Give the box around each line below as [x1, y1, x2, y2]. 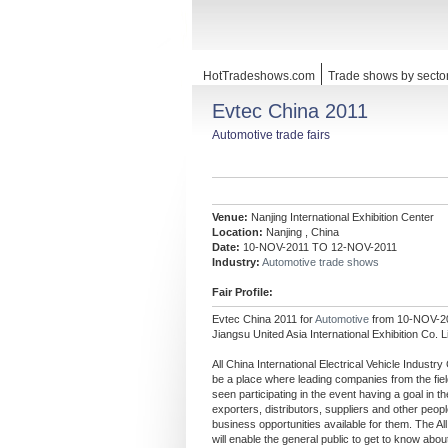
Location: [212, 226, 263, 238]
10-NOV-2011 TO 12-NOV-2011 [240, 241, 397, 253]
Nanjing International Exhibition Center [248, 211, 434, 223]
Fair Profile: [212, 286, 273, 298]
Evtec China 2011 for [212, 313, 315, 325]
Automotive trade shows [262, 256, 379, 268]
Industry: [212, 256, 260, 268]
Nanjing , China [263, 226, 339, 238]
